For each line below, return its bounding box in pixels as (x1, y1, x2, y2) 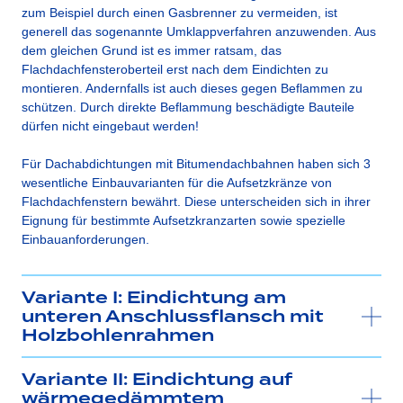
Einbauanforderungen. (22, 231, 149, 246)
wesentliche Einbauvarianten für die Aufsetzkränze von (22, 175, 332, 190)
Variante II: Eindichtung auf (22, 367, 292, 394)
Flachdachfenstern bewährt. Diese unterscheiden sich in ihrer (22, 193, 371, 209)
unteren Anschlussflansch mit (22, 303, 324, 330)
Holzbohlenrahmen (22, 322, 214, 349)
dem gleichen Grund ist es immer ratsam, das (22, 42, 282, 58)
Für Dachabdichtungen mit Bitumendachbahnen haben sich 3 (22, 156, 371, 171)
